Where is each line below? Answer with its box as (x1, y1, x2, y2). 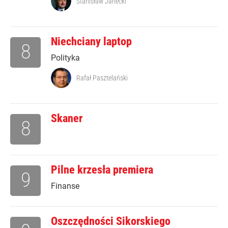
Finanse (51, 181, 79, 191)
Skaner (51, 112, 82, 125)
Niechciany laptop (51, 35, 132, 48)
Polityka (51, 53, 80, 63)
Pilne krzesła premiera (51, 163, 153, 177)
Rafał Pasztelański (76, 74, 128, 82)
